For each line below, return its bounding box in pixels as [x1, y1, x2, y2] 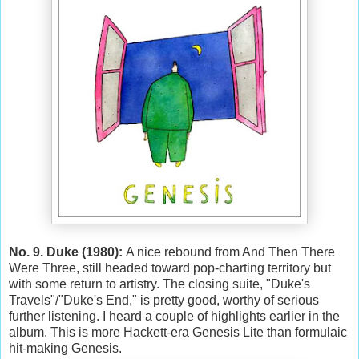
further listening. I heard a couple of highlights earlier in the [9, 309, 340, 323]
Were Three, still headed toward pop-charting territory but [9, 260, 331, 275]
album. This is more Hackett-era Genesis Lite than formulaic [9, 325, 347, 339]
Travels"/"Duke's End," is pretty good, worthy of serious [9, 292, 319, 307]
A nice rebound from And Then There [126, 244, 335, 259]
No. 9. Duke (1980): [9, 244, 126, 259]
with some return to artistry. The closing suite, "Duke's [9, 276, 310, 291]
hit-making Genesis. [9, 341, 122, 355]
